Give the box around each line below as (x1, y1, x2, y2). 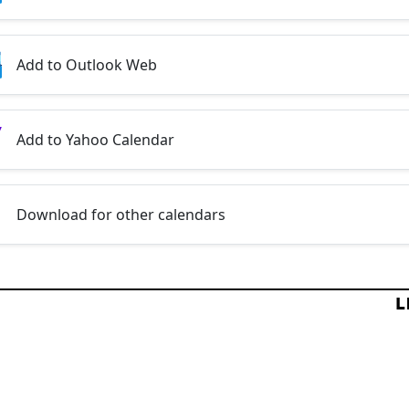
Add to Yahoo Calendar (16, 130, 174, 150)
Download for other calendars (16, 204, 225, 225)
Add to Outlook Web (16, 55, 157, 75)
